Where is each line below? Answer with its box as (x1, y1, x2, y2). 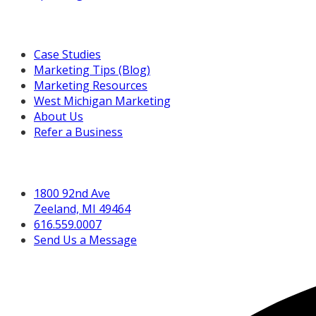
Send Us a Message (34, 231, 137, 248)
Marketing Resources (34, 78, 147, 94)
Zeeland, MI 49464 (34, 200, 130, 217)
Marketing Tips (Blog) (34, 62, 150, 78)
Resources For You (6, 16, 107, 32)
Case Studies (34, 47, 101, 63)
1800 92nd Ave (34, 185, 110, 201)
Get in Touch (6, 154, 78, 171)
